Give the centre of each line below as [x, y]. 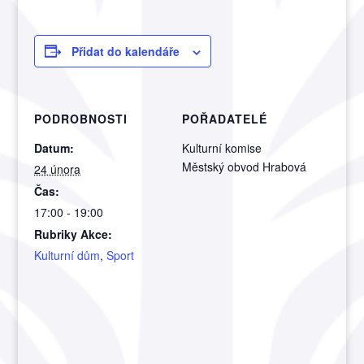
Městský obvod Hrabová [244, 166]
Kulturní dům [67, 255]
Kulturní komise [222, 147]
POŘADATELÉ [225, 118]
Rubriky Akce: [74, 234]
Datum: [54, 147]
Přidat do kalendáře [126, 51]
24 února [58, 169]
